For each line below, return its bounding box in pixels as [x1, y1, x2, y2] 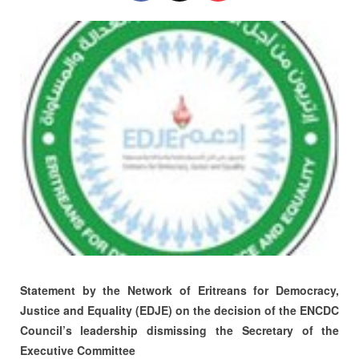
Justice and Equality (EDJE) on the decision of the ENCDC [19, 301, 340, 318]
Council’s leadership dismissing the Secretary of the [19, 321, 340, 338]
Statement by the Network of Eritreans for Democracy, [19, 281, 340, 298]
